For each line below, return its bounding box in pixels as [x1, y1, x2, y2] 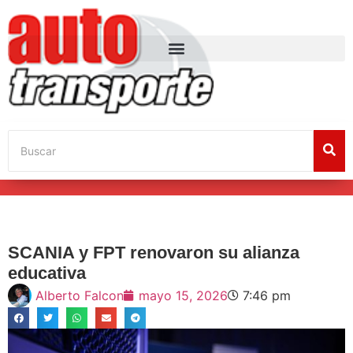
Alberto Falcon [35, 287, 124, 303]
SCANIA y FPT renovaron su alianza [8, 242, 299, 262]
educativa [8, 262, 86, 283]
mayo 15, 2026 [139, 287, 228, 303]
